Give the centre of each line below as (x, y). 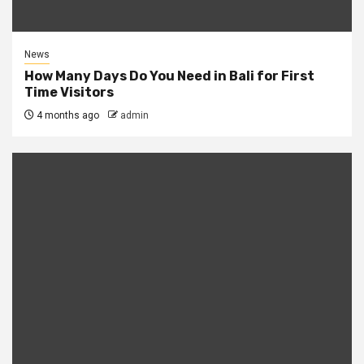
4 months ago (67, 115)
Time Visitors (69, 92)
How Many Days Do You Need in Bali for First (169, 76)
